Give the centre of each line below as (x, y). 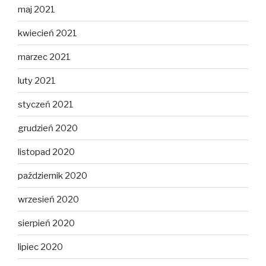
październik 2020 (53, 175)
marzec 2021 (44, 57)
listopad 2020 (46, 152)
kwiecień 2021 (47, 33)
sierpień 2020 (46, 223)
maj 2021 (37, 9)
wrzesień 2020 (48, 199)
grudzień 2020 (48, 128)
